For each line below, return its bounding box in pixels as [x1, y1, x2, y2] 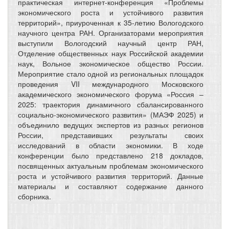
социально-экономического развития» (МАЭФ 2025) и [18, 109, 203, 120]
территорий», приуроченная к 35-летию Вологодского [18, 17, 203, 28]
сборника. [18, 191, 51, 201]
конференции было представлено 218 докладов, [18, 150, 203, 161]
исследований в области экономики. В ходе [18, 140, 203, 150]
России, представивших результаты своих [18, 129, 203, 140]
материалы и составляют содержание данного [18, 180, 203, 191]
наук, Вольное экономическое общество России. [18, 58, 203, 68]
